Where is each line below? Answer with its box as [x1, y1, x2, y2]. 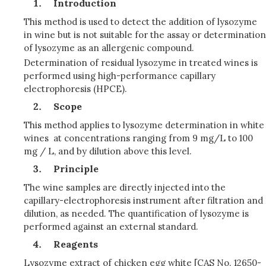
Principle [53, 163, 99, 175]
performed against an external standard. [24, 221, 198, 232]
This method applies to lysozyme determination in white [24, 119, 264, 131]
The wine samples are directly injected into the [24, 182, 226, 193]
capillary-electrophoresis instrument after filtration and [24, 195, 263, 206]
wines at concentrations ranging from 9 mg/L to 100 [24, 132, 253, 144]
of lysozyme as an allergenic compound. [24, 42, 194, 53]
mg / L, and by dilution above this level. [24, 145, 192, 157]
